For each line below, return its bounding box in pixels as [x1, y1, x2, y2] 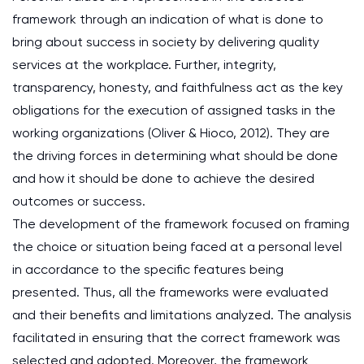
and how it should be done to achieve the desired [12, 171, 314, 186]
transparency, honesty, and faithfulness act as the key [12, 80, 343, 95]
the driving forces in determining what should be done [12, 148, 338, 163]
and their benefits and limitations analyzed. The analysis [12, 307, 352, 323]
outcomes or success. [12, 193, 145, 209]
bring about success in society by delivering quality [12, 34, 319, 50]
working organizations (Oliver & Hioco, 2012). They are [12, 125, 330, 141]
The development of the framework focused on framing [12, 216, 349, 232]
